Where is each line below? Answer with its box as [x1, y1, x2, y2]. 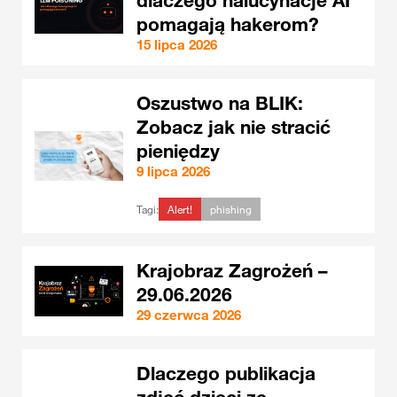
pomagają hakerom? [136, 12, 319, 35]
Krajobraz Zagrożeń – [136, 259, 328, 282]
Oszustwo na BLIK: [136, 91, 303, 114]
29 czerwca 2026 [136, 307, 241, 323]
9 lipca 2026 [136, 163, 210, 179]
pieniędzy [136, 139, 220, 162]
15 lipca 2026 [136, 36, 217, 52]
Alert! [167, 202, 192, 216]
